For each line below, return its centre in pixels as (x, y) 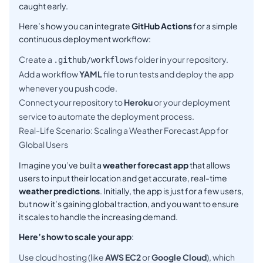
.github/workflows (93, 60)
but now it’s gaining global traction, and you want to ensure (129, 204)
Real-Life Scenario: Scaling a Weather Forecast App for (124, 131)
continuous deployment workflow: (85, 39)
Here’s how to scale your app (75, 237)
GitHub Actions (162, 26)
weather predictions (59, 191)
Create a (36, 60)
